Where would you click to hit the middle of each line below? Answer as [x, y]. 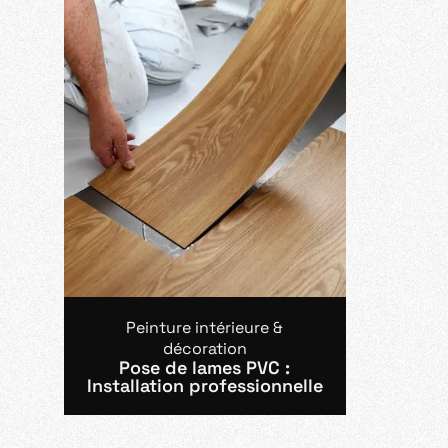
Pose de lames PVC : [205, 367]
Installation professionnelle [204, 385]
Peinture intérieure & [205, 327]
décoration [204, 348]
